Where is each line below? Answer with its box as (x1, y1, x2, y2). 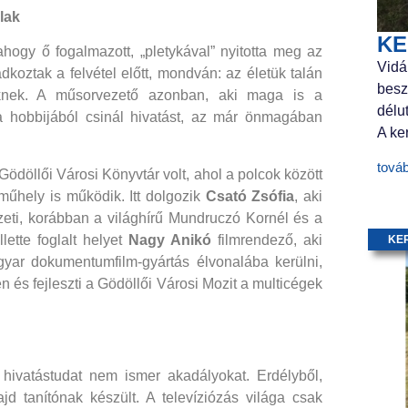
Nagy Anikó (128, 231, 211, 248)
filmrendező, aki (211, 231, 322, 248)
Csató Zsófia (205, 188, 295, 204)
